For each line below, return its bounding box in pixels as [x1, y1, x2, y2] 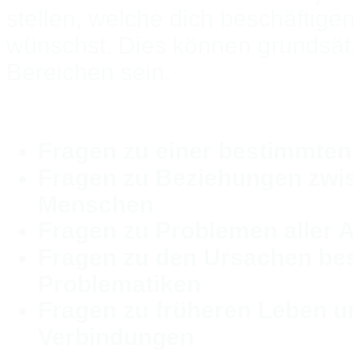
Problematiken [38, 270, 201, 296]
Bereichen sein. [6, 58, 171, 85]
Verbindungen [38, 323, 194, 349]
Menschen [38, 191, 154, 217]
